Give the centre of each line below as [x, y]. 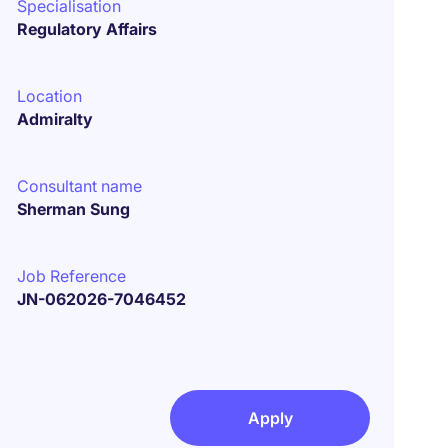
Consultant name [80, 186]
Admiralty [55, 119]
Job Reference [72, 276]
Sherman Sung [74, 209]
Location [50, 96]
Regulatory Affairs [87, 29]
